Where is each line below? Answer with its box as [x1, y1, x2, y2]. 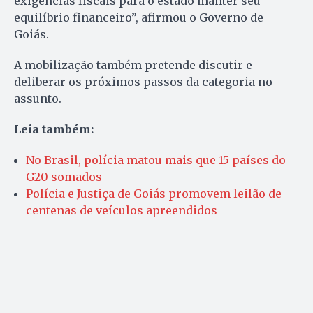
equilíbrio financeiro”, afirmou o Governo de [14, 10, 263, 25]
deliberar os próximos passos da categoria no [14, 75, 272, 89]
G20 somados [26, 170, 102, 184]
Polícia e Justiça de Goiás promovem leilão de [26, 187, 282, 201]
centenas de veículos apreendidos [26, 203, 217, 218]
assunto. [14, 92, 61, 106]
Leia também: [14, 122, 94, 137]
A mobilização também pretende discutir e [14, 58, 252, 73]
